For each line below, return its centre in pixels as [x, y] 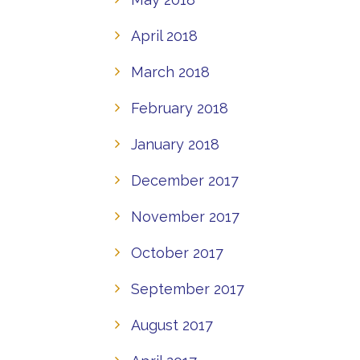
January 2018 [175, 144]
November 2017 [185, 216]
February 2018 [179, 108]
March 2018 [170, 72]
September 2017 [187, 288]
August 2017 [172, 325]
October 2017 [177, 252]
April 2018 [164, 35]
